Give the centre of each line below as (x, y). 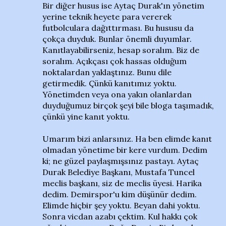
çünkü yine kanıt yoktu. (86, 117)
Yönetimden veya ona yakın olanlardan (117, 94)
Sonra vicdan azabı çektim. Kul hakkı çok (120, 216)
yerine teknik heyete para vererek (107, 17)
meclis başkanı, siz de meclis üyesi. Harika (122, 183)
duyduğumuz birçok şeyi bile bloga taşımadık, (128, 105)
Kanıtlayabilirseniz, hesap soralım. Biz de (121, 50)
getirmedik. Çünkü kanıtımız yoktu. (109, 83)
